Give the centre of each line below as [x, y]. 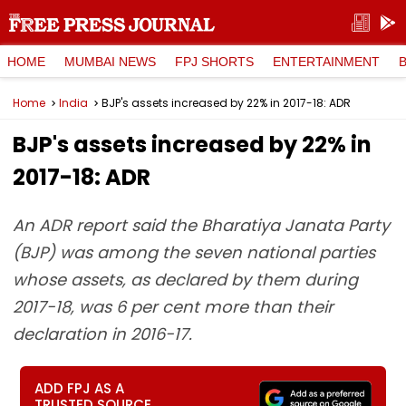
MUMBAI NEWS [110, 61]
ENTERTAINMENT [326, 61]
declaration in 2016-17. [102, 334]
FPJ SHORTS [214, 61]
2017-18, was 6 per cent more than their [173, 307]
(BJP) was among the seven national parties [194, 252]
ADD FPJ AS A [80, 388]
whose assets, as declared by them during [185, 280]
